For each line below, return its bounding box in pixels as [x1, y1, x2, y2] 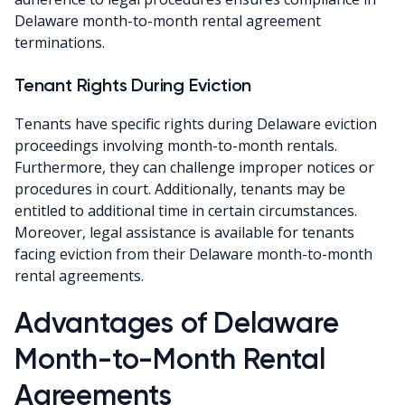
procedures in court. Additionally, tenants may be [14, 178, 345, 199]
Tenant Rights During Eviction [14, 73, 252, 96]
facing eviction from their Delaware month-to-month [14, 243, 372, 264]
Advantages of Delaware [14, 305, 339, 340]
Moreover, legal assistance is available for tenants [14, 221, 354, 242]
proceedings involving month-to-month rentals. [14, 135, 337, 155]
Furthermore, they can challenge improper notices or [14, 156, 374, 177]
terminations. [14, 32, 105, 52]
